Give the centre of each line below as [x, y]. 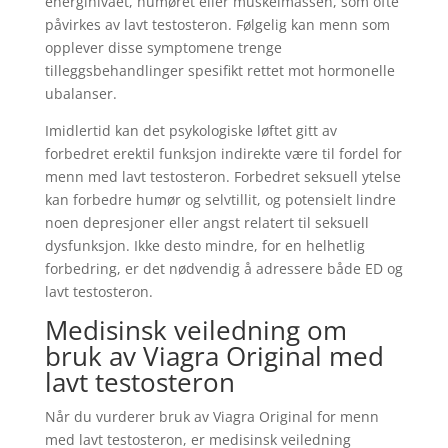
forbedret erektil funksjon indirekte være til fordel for [223, 153]
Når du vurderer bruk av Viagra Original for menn [211, 416]
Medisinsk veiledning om [195, 330]
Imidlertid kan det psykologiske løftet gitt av [190, 130]
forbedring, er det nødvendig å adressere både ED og [223, 268]
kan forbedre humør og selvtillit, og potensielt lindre [220, 199]
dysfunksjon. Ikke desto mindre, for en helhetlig [204, 245]
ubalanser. [80, 93]
